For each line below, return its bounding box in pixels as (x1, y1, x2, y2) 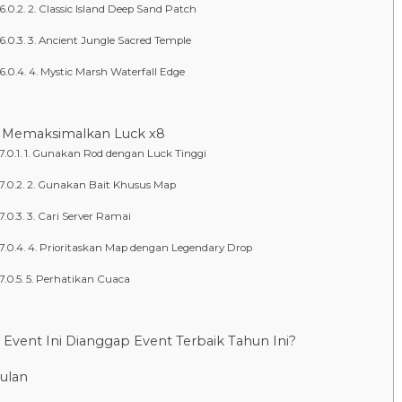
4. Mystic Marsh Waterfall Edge (28, 65, 185, 78)
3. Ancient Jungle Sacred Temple (27, 33, 191, 47)
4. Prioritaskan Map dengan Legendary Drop (27, 240, 252, 254)
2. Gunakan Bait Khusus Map (26, 178, 176, 191)
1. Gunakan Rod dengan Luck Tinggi (23, 146, 206, 160)
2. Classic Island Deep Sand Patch (27, 2, 197, 15)
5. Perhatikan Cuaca (25, 272, 130, 285)
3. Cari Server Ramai (26, 209, 131, 223)
